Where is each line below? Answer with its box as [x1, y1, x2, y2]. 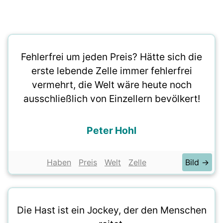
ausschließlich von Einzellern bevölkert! [23, 93, 200, 105]
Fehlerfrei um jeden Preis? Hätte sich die [21, 51, 202, 63]
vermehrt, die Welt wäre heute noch [31, 79, 192, 91]
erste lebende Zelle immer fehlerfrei [31, 65, 192, 77]
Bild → [185, 157, 209, 167]
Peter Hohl [87, 124, 136, 136]
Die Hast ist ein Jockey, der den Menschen [16, 204, 207, 216]
